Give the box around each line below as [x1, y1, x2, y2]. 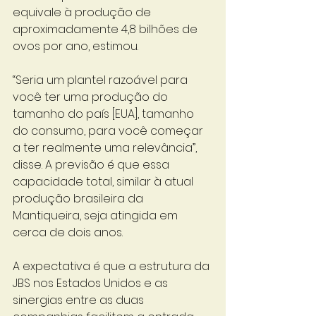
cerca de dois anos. [13, 224, 126, 241]
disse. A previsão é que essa [13, 157, 172, 173]
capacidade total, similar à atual [13, 174, 196, 190]
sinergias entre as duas [13, 292, 147, 308]
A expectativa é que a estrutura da [13, 258, 212, 274]
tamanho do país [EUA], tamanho [13, 106, 197, 122]
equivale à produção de [13, 4, 154, 20]
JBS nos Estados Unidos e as [13, 275, 171, 291]
